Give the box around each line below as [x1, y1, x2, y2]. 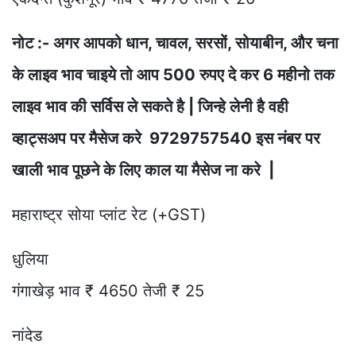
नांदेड [12, 325, 42, 345]
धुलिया [12, 249, 48, 269]
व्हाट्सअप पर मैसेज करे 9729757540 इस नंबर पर [12, 128, 320, 148]
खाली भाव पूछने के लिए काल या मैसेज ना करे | [12, 160, 278, 180]
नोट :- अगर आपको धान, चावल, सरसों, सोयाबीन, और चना [12, 33, 339, 52]
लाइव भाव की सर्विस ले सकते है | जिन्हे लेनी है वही [12, 96, 288, 116]
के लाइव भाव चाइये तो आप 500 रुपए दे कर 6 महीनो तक [12, 64, 335, 84]
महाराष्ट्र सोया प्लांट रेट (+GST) [12, 204, 206, 224]
